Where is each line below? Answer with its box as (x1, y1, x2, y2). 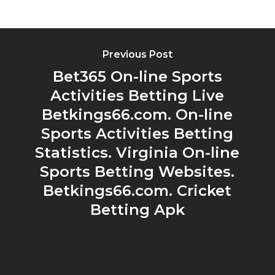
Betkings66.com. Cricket (43, 182, 232, 199)
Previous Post (102, 48, 172, 60)
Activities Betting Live (50, 87, 225, 104)
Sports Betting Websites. (40, 163, 235, 180)
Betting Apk (90, 201, 185, 219)
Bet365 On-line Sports (52, 68, 222, 85)
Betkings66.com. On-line (42, 106, 233, 123)
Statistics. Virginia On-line (35, 144, 240, 161)
